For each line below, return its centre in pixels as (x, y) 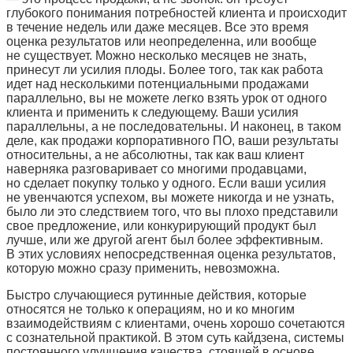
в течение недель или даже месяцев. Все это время (158, 27)
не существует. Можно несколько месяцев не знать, (156, 55)
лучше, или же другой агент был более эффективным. (165, 240)
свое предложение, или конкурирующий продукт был (161, 225)
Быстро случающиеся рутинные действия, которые (156, 295)
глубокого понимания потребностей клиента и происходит (176, 13)
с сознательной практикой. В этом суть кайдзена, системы (175, 337)
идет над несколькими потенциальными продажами (158, 84)
